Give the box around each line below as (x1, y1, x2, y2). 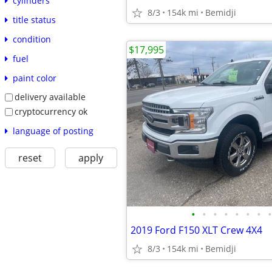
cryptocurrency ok (14, 105, 87, 117)
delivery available (14, 91, 86, 103)
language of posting (12, 124, 93, 137)
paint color (12, 72, 56, 84)
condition (12, 33, 51, 46)
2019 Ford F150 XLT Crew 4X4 (131, 223, 262, 237)
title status (12, 14, 56, 26)
